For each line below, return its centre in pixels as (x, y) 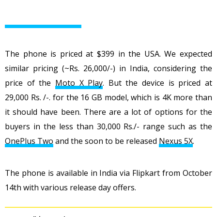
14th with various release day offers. (70, 187)
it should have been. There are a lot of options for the (108, 112)
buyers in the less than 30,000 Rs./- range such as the (108, 126)
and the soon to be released (106, 141)
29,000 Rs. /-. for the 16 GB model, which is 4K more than (108, 97)
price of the (30, 83)
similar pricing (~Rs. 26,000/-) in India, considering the (108, 68)
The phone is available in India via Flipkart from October (108, 173)
